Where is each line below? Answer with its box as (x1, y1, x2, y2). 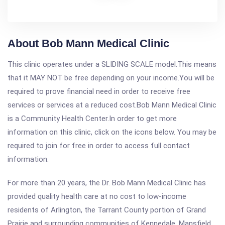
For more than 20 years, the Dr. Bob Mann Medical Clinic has (8, 178, 206, 187)
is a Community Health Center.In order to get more (8, 114, 177, 123)
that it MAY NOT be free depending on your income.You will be (8, 73, 214, 82)
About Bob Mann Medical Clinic (8, 37, 169, 50)
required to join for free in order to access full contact (8, 141, 190, 150)
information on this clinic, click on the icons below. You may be (8, 128, 216, 137)
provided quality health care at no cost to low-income (8, 192, 186, 201)
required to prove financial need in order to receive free (8, 87, 190, 96)
